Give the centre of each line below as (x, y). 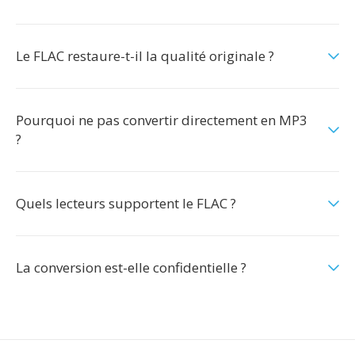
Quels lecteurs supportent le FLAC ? (126, 203)
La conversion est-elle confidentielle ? (131, 267)
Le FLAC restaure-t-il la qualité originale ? (145, 56)
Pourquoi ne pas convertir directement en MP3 (162, 120)
